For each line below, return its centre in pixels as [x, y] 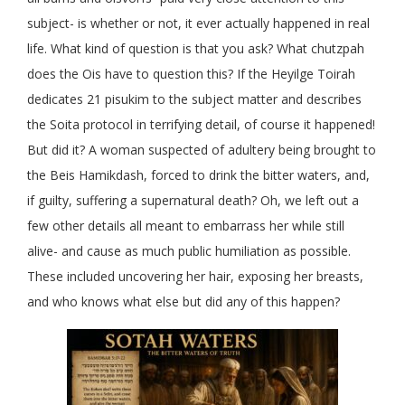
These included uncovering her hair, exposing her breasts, [195, 277]
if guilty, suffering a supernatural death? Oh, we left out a [193, 201]
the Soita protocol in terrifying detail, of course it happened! [201, 125]
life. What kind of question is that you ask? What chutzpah [196, 49]
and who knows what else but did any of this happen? [184, 302]
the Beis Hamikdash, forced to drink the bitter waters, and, [198, 175]
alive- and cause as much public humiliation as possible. [189, 251]
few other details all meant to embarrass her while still [186, 226]
